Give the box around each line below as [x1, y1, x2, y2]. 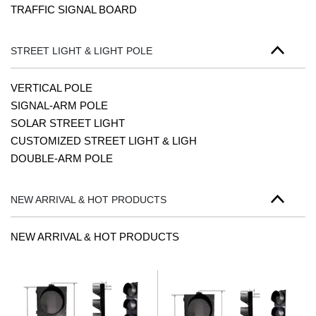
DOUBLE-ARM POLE [11, 152, 113, 164]
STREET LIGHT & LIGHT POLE [11, 45, 152, 56]
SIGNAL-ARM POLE [11, 99, 108, 111]
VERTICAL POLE [11, 82, 92, 94]
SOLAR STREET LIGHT [11, 117, 125, 129]
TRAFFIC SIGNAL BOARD [11, 4, 137, 16]
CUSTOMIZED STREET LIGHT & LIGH [11, 135, 197, 147]
